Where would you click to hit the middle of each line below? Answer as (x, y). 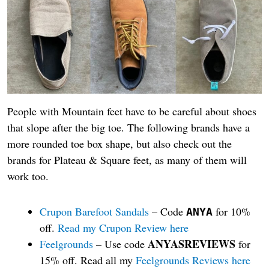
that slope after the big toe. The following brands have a (128, 128)
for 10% (231, 211)
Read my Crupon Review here (123, 227)
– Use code (120, 243)
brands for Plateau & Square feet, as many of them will (127, 160)
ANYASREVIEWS (192, 243)
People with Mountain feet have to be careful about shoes (132, 111)
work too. (28, 176)
